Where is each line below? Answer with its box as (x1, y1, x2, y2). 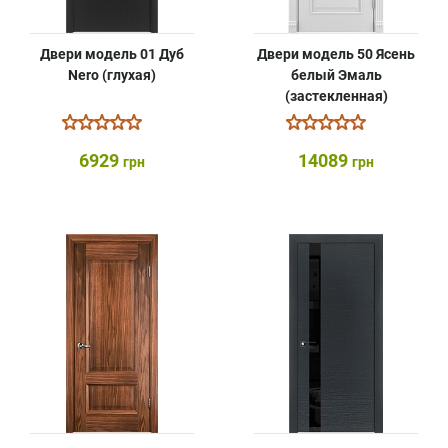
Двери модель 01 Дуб (40, 46, 184, 62)
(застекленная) (284, 88, 388, 104)
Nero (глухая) (68, 67, 156, 83)
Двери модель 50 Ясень (257, 46, 415, 62)
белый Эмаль (290, 67, 382, 83)
